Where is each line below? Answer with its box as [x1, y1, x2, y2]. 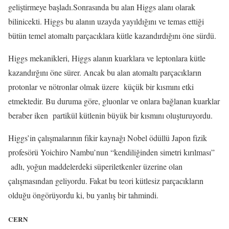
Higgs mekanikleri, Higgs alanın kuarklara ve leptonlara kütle [8, 53, 205, 64]
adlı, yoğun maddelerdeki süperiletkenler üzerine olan [8, 161, 182, 172]
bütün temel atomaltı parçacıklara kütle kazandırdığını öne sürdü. [8, 30, 216, 41]
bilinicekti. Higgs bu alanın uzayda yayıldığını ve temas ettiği [8, 16, 207, 27]
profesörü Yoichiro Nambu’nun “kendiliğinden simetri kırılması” [8, 147, 215, 158]
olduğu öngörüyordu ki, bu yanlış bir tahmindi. [8, 190, 158, 201]
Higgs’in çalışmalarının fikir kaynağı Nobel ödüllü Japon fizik [8, 132, 207, 144]
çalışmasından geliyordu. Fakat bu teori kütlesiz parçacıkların [8, 175, 203, 187]
